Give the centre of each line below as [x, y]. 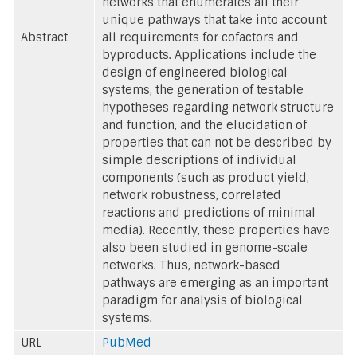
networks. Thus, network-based [191, 265]
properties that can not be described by [217, 142]
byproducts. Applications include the [209, 55]
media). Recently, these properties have [216, 230]
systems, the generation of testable [203, 90]
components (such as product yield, [206, 177]
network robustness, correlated [192, 195]
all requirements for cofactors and [200, 37]
